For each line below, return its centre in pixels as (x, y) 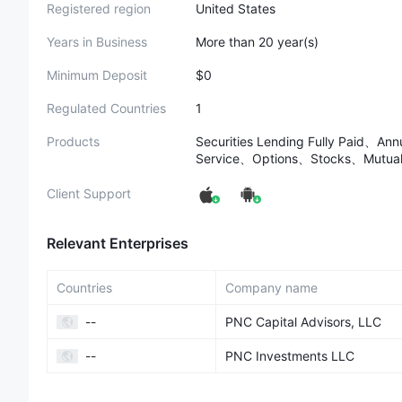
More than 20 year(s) (257, 42)
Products (73, 141)
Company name (271, 288)
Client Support (89, 193)
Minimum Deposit (97, 75)
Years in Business (97, 42)
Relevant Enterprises (118, 243)
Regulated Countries (106, 108)
